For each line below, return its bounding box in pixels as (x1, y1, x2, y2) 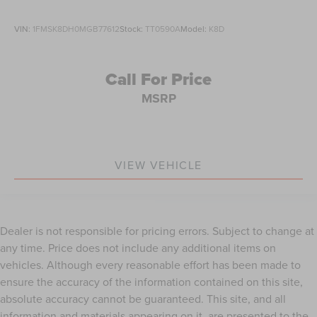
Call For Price (105, 67, 212, 93)
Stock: (120, 23, 145, 35)
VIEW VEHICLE (114, 157, 203, 173)
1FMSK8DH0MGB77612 (33, 23, 120, 35)
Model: (180, 23, 209, 35)
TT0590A (145, 23, 180, 35)
